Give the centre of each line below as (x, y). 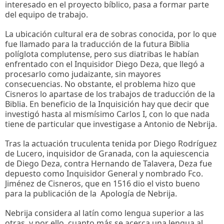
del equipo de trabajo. (46, 14)
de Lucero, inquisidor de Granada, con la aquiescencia (107, 154)
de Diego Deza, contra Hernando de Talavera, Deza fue (108, 164)
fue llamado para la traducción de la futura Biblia (97, 44)
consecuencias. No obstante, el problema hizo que (100, 84)
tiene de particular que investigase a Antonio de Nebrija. (111, 124)
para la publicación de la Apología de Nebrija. (91, 194)
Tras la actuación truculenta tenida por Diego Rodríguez (111, 144)
